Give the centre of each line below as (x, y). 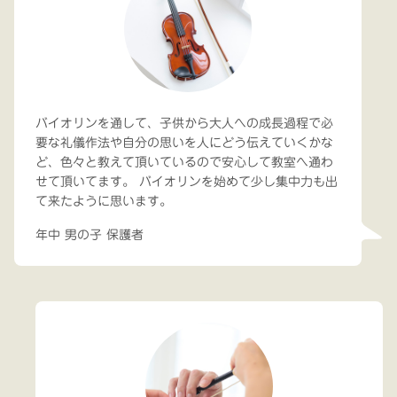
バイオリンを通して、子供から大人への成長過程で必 (184, 123)
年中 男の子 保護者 (90, 234)
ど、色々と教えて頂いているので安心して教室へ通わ (184, 162)
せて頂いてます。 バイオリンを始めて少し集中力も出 (187, 181)
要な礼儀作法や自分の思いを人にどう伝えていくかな (184, 142)
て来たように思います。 (104, 201)
